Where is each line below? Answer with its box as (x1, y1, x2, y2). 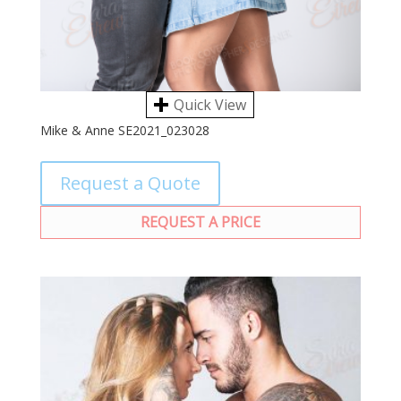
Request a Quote (59, 171, 200, 196)
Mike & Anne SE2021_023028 (39, 122, 209, 140)
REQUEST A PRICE (140, 212, 260, 233)
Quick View (174, 95, 247, 115)
